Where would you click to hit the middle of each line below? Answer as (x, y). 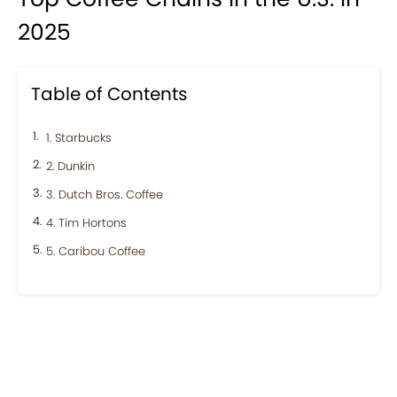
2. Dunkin (70, 166)
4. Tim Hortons (86, 222)
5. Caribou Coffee (96, 251)
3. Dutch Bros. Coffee (105, 194)
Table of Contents (109, 93)
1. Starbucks (79, 137)
